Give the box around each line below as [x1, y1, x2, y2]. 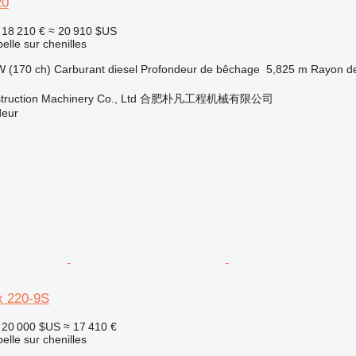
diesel [107, 62, 137, 75]
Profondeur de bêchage [140, 62, 260, 75]
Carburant [53, 62, 105, 75]
